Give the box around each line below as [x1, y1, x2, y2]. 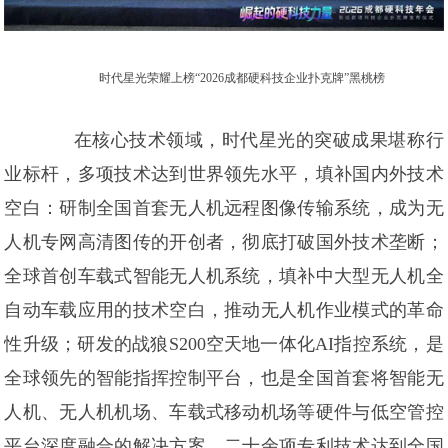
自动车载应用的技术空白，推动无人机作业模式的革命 [4, 300, 444, 321]
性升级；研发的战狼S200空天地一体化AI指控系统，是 [4, 334, 444, 355]
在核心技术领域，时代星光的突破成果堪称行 [73, 130, 444, 151]
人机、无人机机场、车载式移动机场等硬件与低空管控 [4, 402, 444, 423]
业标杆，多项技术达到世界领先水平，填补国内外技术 [4, 164, 444, 185]
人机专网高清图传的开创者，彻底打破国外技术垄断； [4, 232, 444, 253]
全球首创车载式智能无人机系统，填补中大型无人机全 [4, 266, 444, 287]
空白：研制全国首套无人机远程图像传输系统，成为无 [4, 198, 444, 219]
